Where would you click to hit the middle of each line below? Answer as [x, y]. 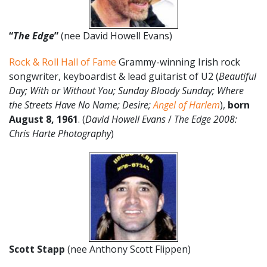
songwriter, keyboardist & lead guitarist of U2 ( [114, 76]
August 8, [32, 119]
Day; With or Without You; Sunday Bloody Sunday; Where [126, 91]
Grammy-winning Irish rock [178, 62]
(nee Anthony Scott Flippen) [129, 249]
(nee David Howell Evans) [117, 36]
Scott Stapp [38, 249]
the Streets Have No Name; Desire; [81, 105]
